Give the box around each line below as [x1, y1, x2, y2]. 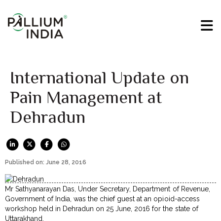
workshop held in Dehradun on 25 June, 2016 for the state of [5, 205, 198, 213]
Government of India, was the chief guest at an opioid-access [5, 195, 200, 203]
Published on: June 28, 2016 [5, 158, 86, 166]
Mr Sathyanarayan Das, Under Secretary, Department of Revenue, [5, 185, 210, 193]
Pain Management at [10, 87, 162, 108]
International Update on [10, 68, 189, 88]
